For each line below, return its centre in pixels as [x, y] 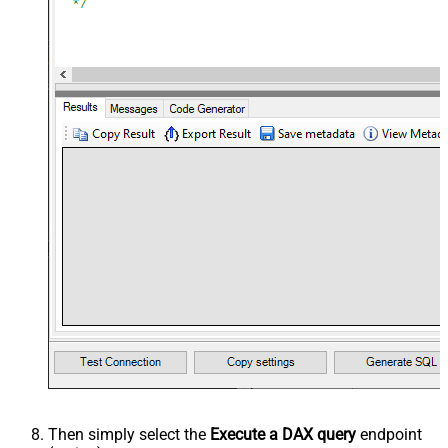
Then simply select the [129, 434]
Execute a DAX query [283, 434]
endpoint [389, 434]
